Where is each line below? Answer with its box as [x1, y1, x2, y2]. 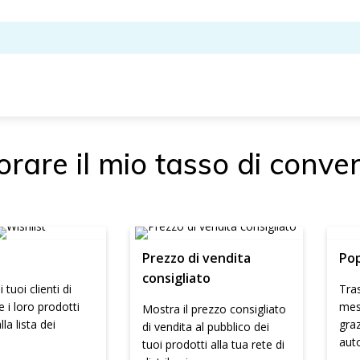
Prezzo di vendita [141, 249, 251, 267]
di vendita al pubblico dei [141, 319, 269, 334]
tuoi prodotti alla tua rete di [141, 337, 284, 352]
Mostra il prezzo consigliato [141, 301, 286, 317]
